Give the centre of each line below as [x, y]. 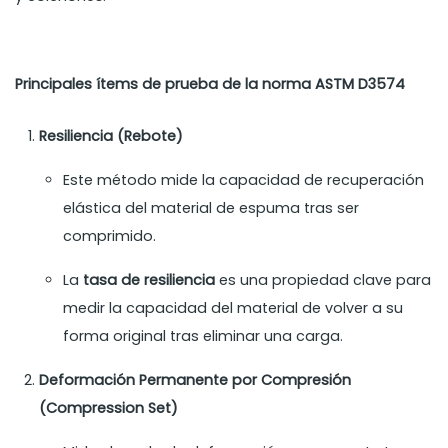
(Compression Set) [109, 408]
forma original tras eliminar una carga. [203, 336]
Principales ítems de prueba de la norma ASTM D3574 [210, 84]
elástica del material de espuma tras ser [211, 208]
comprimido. [110, 236]
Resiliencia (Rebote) [111, 136]
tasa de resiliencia [149, 280]
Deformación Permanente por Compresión [195, 380]
